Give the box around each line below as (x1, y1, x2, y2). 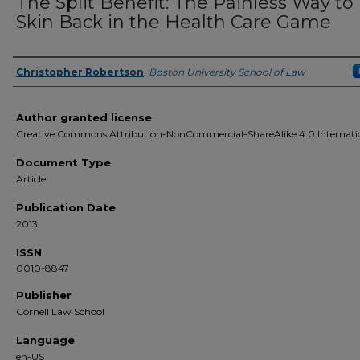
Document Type (16, 156, 111, 169)
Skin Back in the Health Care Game (16, 11, 331, 33)
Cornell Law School (16, 305, 104, 317)
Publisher (16, 288, 72, 301)
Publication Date (16, 201, 116, 214)
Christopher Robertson (16, 66, 144, 78)
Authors (13, 72, 85, 93)
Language (16, 333, 75, 346)
